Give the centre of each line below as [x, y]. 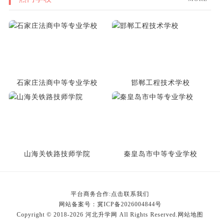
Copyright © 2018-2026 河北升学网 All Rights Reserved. [97, 214]
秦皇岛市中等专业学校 [161, 154]
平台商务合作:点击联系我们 [110, 194]
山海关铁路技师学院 [57, 154]
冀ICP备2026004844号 [129, 204]
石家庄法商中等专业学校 [57, 82]
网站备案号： [78, 204]
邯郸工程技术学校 [161, 82]
